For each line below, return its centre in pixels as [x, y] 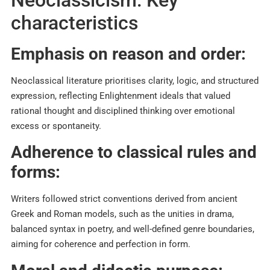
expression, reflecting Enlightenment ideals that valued [121, 96]
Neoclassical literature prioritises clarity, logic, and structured [135, 81]
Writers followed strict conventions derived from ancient [124, 199]
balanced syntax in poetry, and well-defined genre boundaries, [133, 229]
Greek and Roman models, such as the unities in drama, [122, 214]
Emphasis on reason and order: [128, 54]
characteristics [74, 23]
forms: [36, 172]
